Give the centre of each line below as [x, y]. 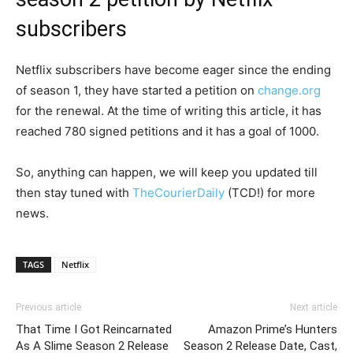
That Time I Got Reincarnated [94, 329]
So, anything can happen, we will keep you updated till [167, 172]
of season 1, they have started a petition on [137, 90]
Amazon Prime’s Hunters [273, 329]
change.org [289, 90]
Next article [314, 307]
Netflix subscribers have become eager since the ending [173, 69]
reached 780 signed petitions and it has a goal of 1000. [167, 131]
